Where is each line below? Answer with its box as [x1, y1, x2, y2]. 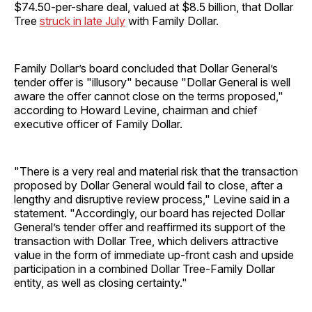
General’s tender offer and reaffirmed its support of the [14, 219, 286, 234]
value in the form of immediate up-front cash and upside [14, 247, 294, 262]
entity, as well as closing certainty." [14, 275, 187, 290]
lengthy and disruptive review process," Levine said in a [14, 192, 290, 206]
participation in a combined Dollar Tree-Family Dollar [14, 261, 275, 276]
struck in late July [40, 13, 125, 28]
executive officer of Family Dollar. [14, 116, 182, 131]
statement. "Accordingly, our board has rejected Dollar [14, 205, 285, 220]
